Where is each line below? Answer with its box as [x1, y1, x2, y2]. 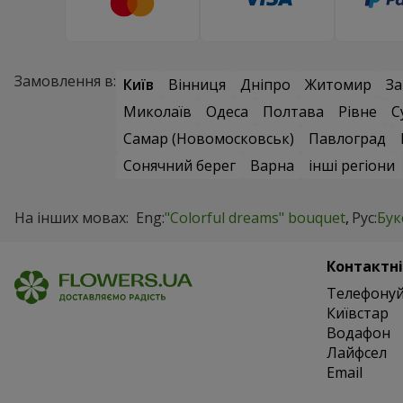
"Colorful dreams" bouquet [165, 208, 345, 228]
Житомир [305, 75, 372, 95]
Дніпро [240, 75, 291, 95]
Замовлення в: [14, 71, 116, 92]
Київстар [326, 303, 389, 324]
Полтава [263, 102, 324, 122]
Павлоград [309, 129, 386, 149]
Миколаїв [123, 102, 192, 122]
